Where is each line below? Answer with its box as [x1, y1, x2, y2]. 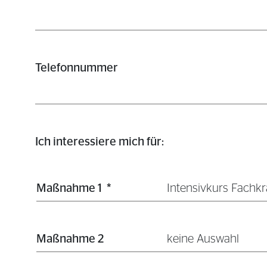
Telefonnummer [35, 62, 118, 74]
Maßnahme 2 [36, 233, 104, 245]
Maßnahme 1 [36, 182, 102, 194]
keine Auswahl [166, 233, 239, 245]
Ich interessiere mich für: [35, 136, 164, 148]
